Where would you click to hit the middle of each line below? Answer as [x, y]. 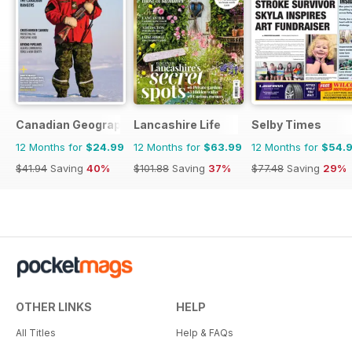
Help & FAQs [205, 333]
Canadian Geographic [77, 125]
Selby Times [286, 125]
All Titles [36, 333]
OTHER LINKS [54, 307]
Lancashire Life [177, 125]
